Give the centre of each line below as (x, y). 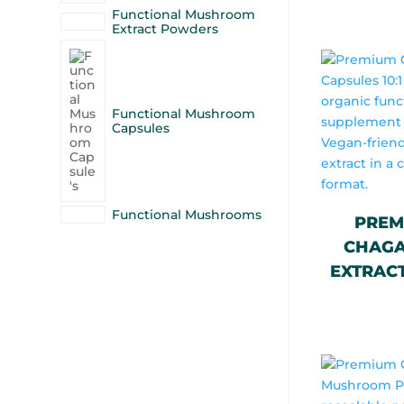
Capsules (141, 128)
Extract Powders (165, 29)
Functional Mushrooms (187, 215)
